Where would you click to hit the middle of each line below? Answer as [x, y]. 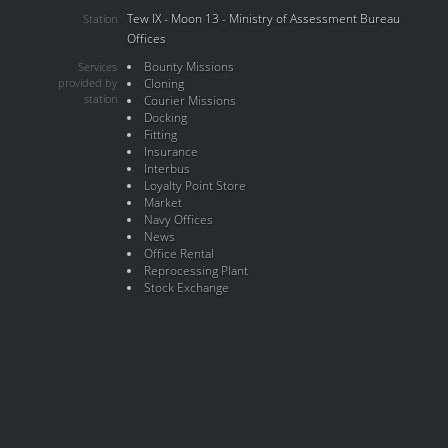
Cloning [163, 83]
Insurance [170, 151]
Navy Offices [178, 219]
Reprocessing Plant [195, 270]
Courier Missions [189, 100]
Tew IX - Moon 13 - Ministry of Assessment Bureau [263, 18]
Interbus [166, 168]
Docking [165, 117]
